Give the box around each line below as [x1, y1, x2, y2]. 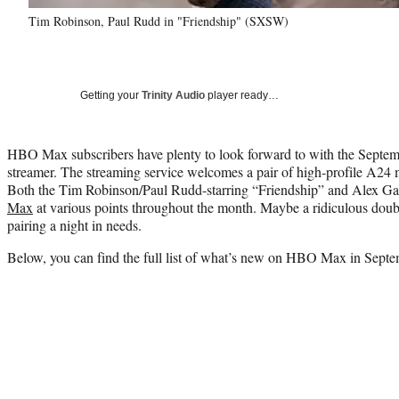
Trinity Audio [142, 88, 205, 102]
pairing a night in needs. [7, 215, 142, 234]
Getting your [80, 88, 142, 102]
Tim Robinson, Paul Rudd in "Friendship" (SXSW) [28, 12, 289, 29]
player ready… [205, 88, 279, 102]
